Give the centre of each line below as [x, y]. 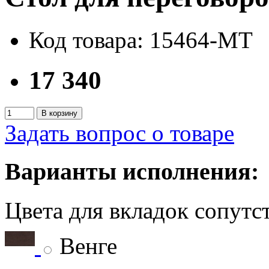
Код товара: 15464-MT [141, 40]
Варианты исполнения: [132, 172]
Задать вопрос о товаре [119, 133]
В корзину [59, 113]
